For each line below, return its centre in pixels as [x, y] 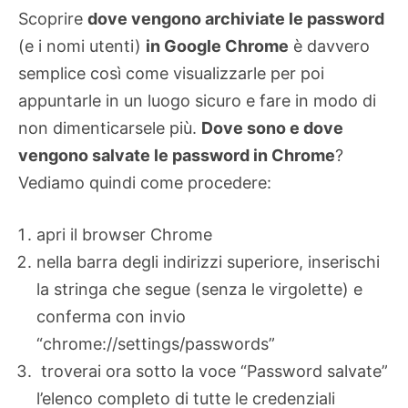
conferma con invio [111, 317]
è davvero [329, 46]
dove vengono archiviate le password [236, 19]
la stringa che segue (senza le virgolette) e [199, 290]
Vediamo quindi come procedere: [145, 183]
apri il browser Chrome [124, 235]
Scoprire [53, 19]
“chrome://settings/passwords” [156, 344]
